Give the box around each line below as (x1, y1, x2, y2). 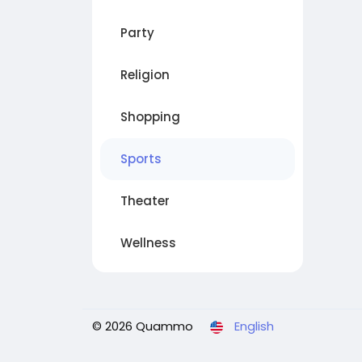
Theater (120, 192, 170, 210)
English (234, 318, 274, 335)
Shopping (120, 108, 180, 126)
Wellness (120, 234, 176, 252)
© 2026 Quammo (92, 318, 193, 335)
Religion (120, 66, 170, 84)
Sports (120, 150, 162, 168)
